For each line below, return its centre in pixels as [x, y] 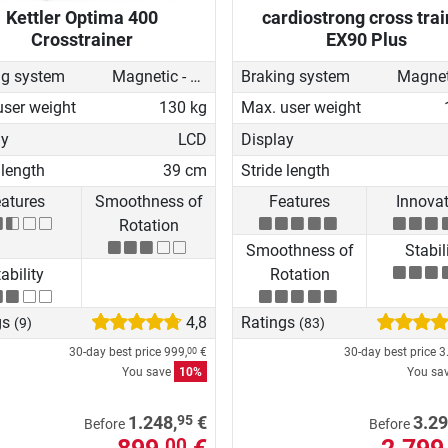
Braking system [295, 76]
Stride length [285, 170]
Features [299, 202]
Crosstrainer [81, 39]
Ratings [270, 323]
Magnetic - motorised [195, 76]
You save [148, 372]
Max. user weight [301, 108]
